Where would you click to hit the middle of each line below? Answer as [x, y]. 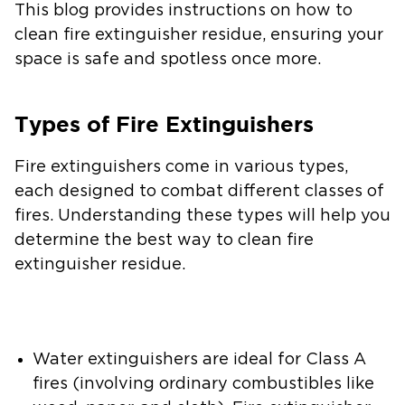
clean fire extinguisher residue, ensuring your [199, 35]
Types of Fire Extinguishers [164, 124]
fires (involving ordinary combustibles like [203, 384]
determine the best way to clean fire [164, 240]
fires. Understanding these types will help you [202, 216]
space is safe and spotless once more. [168, 59]
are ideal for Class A [282, 359]
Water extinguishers [115, 359]
